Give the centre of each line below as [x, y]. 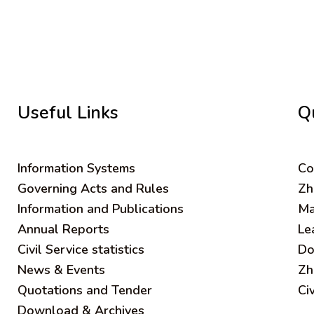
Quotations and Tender [84, 291]
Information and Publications [100, 209]
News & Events [61, 270]
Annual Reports [63, 230]
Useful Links [68, 112]
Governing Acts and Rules [93, 189]
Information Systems [76, 169]
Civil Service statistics [81, 250]
